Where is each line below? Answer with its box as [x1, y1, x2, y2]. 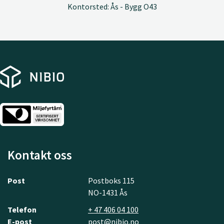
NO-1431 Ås [88, 187, 127, 197]
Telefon [7, 204, 36, 214]
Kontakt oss [7, 146, 72, 163]
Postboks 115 [88, 175, 134, 185]
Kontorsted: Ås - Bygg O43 [67, 1, 157, 11]
